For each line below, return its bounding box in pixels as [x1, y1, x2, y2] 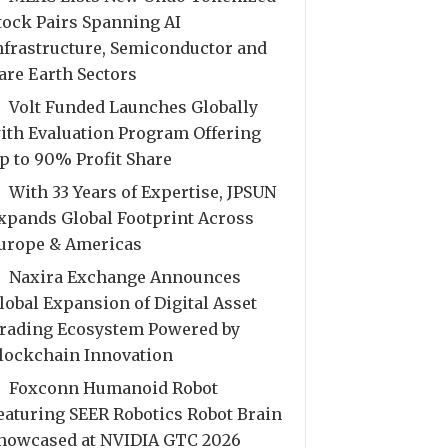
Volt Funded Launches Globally [9, 97, 258, 117]
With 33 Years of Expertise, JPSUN [9, 182, 276, 202]
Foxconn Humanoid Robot [9, 378, 218, 398]
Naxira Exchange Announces [9, 267, 241, 287]
